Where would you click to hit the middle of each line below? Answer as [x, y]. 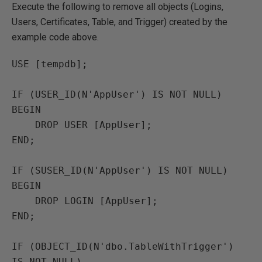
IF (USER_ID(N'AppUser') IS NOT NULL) [117, 94]
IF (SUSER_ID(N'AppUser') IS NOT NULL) [120, 170]
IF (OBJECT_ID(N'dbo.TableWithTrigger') [123, 247]
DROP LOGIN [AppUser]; [23, 201]
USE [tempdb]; [50, 64]
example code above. [55, 37]
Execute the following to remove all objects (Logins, [118, 7]
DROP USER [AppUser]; [23, 125]
